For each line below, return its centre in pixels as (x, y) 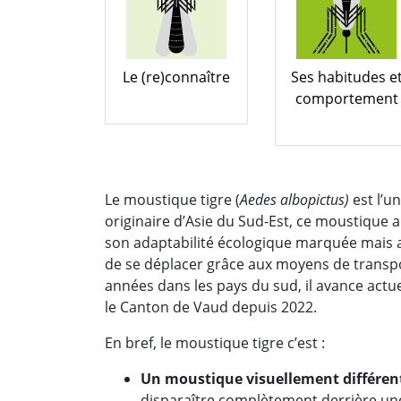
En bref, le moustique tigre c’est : (215, 342)
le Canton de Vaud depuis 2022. (211, 307)
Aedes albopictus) (296, 199)
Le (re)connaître (176, 77)
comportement (346, 98)
